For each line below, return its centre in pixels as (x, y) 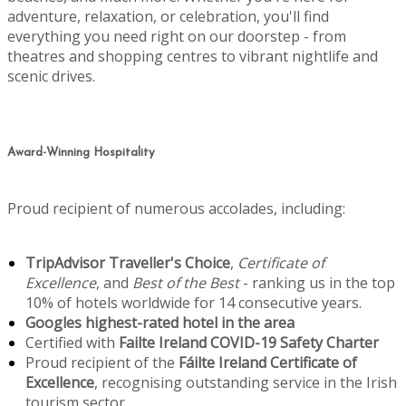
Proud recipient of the (100, 362)
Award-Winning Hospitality (81, 152)
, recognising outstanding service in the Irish (246, 382)
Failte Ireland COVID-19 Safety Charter (249, 342)
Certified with (72, 342)
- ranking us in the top (317, 282)
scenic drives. (51, 77)
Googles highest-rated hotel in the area (160, 322)
